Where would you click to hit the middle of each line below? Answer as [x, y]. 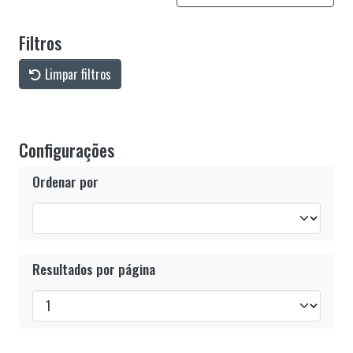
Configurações [67, 150]
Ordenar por [65, 181]
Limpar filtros [76, 74]
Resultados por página [94, 269]
